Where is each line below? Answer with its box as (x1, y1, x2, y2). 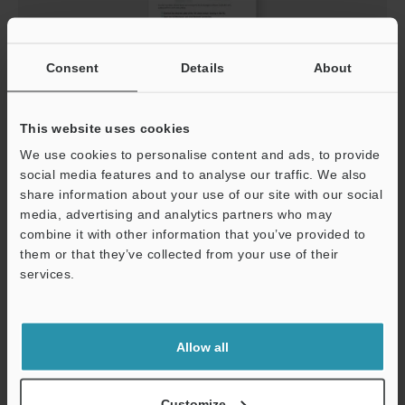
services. (20, 266, 75, 280)
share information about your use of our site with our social (20, 186, 382, 201)
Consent (45, 60, 99, 74)
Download (60, 184, 118, 201)
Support (346, 269, 391, 287)
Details (181, 60, 224, 74)
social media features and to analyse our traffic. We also (20, 166, 367, 181)
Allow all (176, 339, 229, 353)
